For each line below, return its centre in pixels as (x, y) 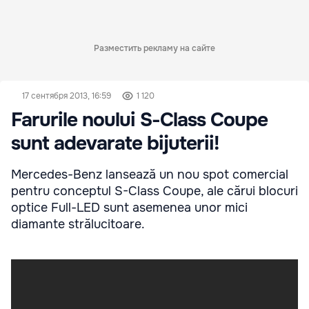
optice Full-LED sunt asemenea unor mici (129, 208)
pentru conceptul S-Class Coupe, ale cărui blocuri (154, 191)
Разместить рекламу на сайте (154, 48)
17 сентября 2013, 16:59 (67, 96)
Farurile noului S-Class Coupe (139, 120)
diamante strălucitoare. (78, 224)
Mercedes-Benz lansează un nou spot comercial (150, 175)
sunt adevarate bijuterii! (115, 143)
